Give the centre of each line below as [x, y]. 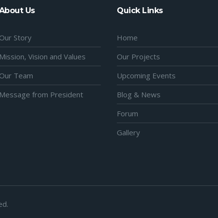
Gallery [129, 132]
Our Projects [139, 56]
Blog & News [139, 94]
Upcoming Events [146, 75]
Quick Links [140, 10]
